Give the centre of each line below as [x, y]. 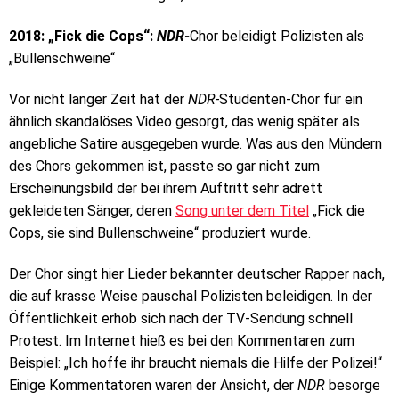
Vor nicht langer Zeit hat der [98, 99]
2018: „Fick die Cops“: [83, 36]
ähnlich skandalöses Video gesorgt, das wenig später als [184, 121]
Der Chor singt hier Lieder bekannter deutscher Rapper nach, [197, 273]
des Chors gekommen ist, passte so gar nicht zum [164, 166]
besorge [354, 385]
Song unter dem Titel [242, 210]
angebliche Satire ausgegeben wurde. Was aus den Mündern [195, 143]
